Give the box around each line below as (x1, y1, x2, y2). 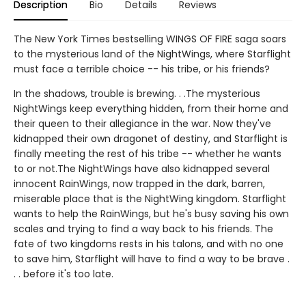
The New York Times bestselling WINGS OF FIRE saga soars (14, 31, 286, 46)
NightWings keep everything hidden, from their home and (14, 101, 288, 115)
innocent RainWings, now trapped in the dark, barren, (14, 176, 265, 191)
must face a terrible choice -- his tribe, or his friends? (14, 61, 270, 76)
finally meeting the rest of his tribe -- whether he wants (14, 146, 281, 161)
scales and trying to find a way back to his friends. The (14, 221, 273, 236)
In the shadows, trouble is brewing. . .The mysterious (14, 86, 260, 100)
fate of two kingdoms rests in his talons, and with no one (14, 236, 283, 251)
